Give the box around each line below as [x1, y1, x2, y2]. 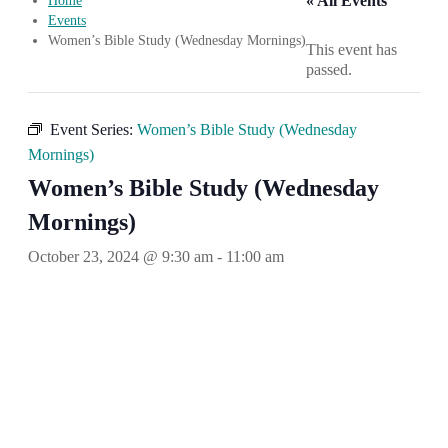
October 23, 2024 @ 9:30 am [28, 248, 213, 265]
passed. [306, 61, 352, 78]
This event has [306, 41, 397, 58]
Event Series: [50, 121, 137, 138]
